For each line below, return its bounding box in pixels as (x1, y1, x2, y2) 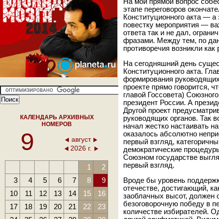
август (71, 135, 91, 143)
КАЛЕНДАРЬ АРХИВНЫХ (20, 114, 94, 121)
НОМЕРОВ (42, 121, 72, 128)
